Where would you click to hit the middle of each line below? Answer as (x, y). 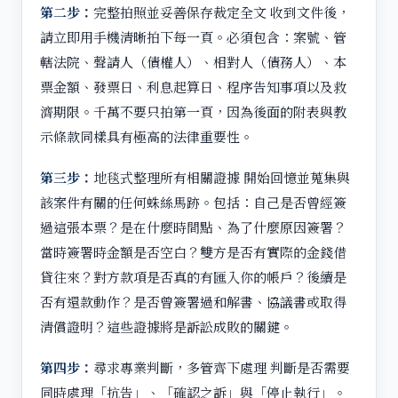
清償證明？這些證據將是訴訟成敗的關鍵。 (167, 326)
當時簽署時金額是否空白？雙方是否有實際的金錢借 (193, 251)
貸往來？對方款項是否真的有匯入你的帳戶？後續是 (193, 276)
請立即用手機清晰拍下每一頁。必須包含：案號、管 (193, 36)
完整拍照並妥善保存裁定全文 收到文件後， (222, 12)
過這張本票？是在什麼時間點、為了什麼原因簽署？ (193, 227)
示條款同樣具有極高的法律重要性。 (147, 136)
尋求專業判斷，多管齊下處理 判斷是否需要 (222, 367)
